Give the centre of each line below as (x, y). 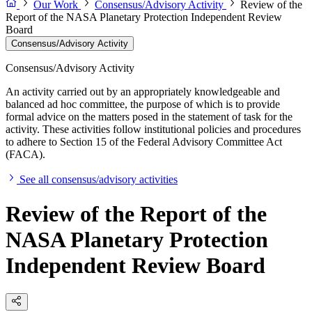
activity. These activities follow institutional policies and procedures (153, 130)
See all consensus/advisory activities (99, 180)
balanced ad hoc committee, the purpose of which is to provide (143, 104)
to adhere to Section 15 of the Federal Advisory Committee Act (144, 142)
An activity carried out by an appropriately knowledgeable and (143, 92)
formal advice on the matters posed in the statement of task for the (149, 117)
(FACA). (25, 155)
